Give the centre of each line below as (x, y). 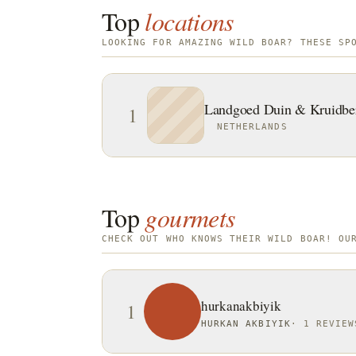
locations (189, 21)
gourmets (190, 217)
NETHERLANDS (252, 126)
